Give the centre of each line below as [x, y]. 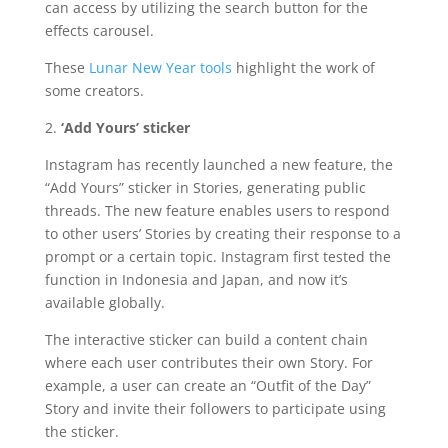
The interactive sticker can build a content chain [206, 339]
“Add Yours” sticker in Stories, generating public [205, 187]
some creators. [94, 90]
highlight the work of [303, 67]
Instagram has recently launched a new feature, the [218, 164]
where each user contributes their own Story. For [208, 362]
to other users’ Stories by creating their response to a [222, 233]
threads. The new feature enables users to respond [217, 210]
